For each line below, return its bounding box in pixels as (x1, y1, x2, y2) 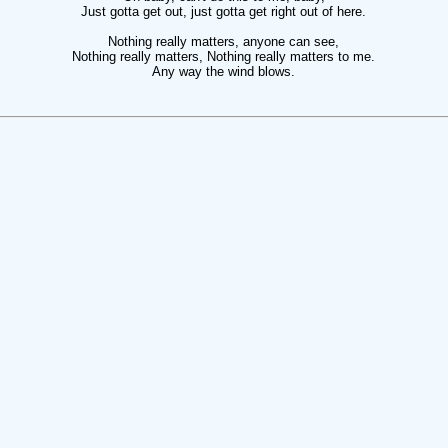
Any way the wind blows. (152, 64, 295, 79)
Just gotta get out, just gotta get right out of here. (81, 4, 366, 19)
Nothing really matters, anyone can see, (108, 34, 339, 49)
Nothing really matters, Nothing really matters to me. (72, 49, 375, 64)
